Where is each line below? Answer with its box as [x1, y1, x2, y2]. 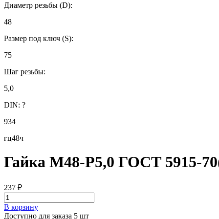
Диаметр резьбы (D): [4, 1, 72, 9]
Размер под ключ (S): [4, 34, 73, 43]
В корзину [4, 202, 38, 211]
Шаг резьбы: [4, 67, 45, 76]
